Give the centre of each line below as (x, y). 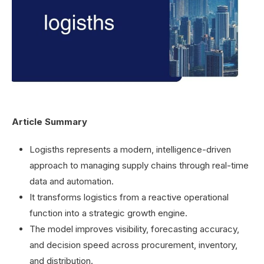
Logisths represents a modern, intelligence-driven (130, 149)
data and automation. (72, 181)
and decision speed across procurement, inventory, (133, 245)
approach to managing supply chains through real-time (139, 165)
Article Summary (49, 121)
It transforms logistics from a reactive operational (129, 197)
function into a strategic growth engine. (108, 213)
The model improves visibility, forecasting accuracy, (134, 229)
